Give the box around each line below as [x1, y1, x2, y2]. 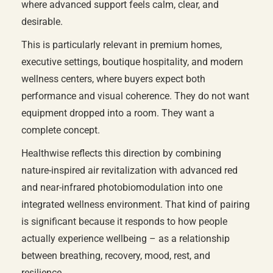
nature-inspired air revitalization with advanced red [21, 165, 238, 176]
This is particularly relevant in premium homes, [21, 39, 222, 51]
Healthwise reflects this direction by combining [21, 147, 221, 159]
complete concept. [21, 124, 100, 136]
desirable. [21, 16, 63, 27]
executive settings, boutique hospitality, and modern [21, 56, 243, 68]
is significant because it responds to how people [21, 216, 227, 227]
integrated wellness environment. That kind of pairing [21, 199, 250, 210]
